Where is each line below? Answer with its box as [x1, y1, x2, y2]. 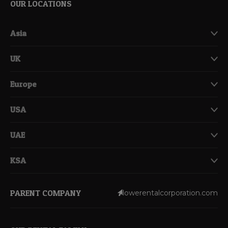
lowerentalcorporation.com [123, 188, 218, 197]
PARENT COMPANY [10, 187, 81, 198]
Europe [10, 78, 37, 89]
